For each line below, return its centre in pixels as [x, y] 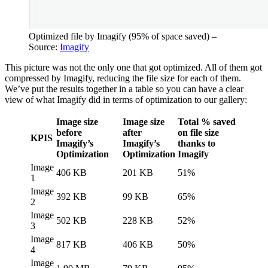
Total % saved [207, 121]
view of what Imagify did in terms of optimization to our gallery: [127, 99]
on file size [198, 132]
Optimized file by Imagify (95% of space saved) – [123, 36]
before [69, 132]
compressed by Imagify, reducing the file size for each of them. [123, 78]
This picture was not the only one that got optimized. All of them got [133, 67]
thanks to [197, 143]
